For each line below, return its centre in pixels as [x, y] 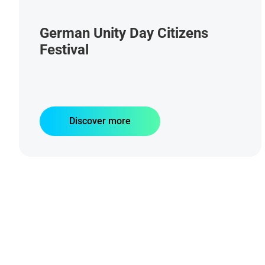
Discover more [100, 121]
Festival [64, 50]
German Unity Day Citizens [124, 33]
